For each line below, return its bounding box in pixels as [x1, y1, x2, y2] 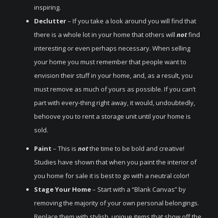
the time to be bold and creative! [88, 144, 184, 153]
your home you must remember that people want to [34, 57, 186, 66]
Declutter [34, 17, 68, 25]
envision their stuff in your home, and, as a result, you [34, 71, 193, 80]
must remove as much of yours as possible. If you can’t [34, 85, 196, 93]
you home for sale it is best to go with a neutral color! [34, 171, 189, 180]
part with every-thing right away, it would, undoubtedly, [34, 98, 195, 107]
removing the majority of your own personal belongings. [34, 199, 199, 207]
